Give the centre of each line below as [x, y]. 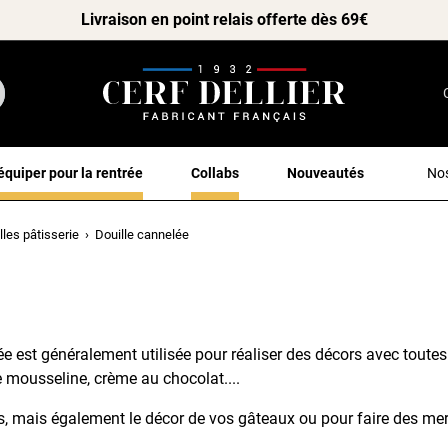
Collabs [215, 172]
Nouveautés [325, 172]
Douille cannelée [142, 234]
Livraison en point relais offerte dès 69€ [224, 19]
